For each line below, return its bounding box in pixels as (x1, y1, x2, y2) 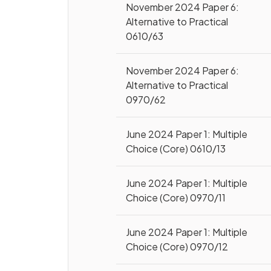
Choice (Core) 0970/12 (126, 240, 229, 253)
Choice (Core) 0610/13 (126, 142, 226, 155)
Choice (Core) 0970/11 (126, 191, 226, 204)
